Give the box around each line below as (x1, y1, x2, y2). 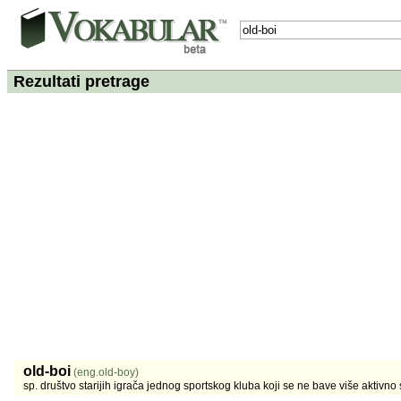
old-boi (23, 363, 71, 379)
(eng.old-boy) (73, 366, 139, 379)
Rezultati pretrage (9, 73, 149, 90)
